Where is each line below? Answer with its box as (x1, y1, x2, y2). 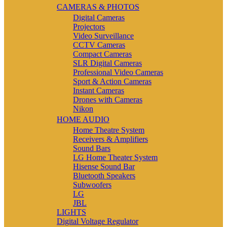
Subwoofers (73, 180, 111, 189)
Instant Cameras (73, 86, 124, 95)
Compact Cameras (73, 49, 132, 58)
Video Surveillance (73, 31, 134, 40)
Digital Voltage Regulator (57, 216, 138, 225)
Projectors (73, 22, 105, 31)
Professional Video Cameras (73, 67, 163, 77)
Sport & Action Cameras (73, 77, 152, 86)
